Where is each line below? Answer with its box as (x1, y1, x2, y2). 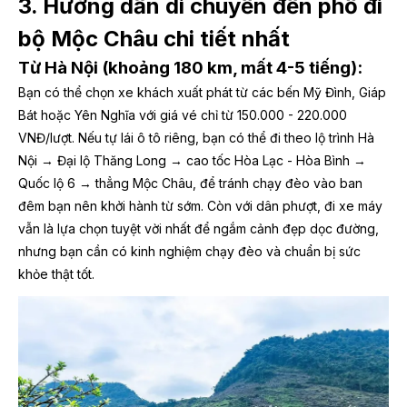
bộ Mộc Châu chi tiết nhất (18, 25, 290, 53)
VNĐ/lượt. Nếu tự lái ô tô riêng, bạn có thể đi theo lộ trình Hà (18, 130, 374, 146)
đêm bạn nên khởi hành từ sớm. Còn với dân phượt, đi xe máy (18, 198, 382, 214)
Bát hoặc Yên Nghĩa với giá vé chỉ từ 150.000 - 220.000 (18, 107, 347, 124)
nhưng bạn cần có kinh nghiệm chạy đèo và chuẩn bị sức (18, 243, 361, 260)
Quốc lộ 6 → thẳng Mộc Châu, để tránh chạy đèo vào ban (18, 175, 362, 192)
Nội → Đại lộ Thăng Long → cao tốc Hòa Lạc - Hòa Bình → (18, 153, 366, 169)
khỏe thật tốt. (18, 266, 94, 283)
